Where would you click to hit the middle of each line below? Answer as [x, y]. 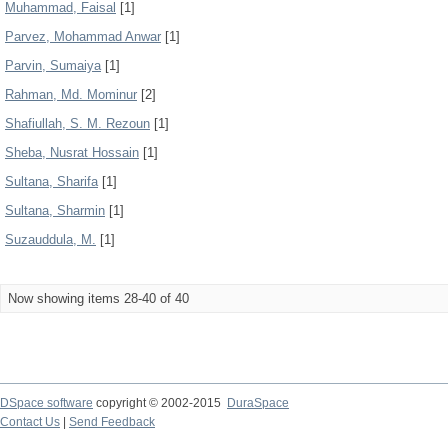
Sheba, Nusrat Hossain [72, 152]
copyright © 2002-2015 [160, 403]
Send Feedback [112, 422]
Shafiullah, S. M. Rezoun [77, 123]
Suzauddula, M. [50, 239]
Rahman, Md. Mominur [71, 94]
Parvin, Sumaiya [53, 65]
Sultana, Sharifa [51, 181]
